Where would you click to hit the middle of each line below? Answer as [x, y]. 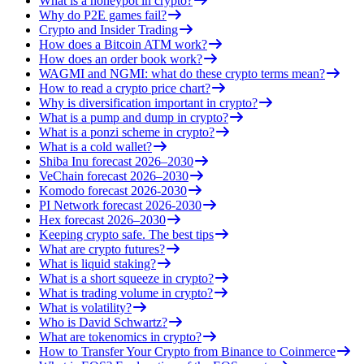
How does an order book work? [121, 58]
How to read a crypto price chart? [125, 88]
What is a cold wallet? [95, 146]
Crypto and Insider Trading [108, 29]
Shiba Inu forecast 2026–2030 [116, 161]
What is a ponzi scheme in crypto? [127, 132]
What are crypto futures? [102, 249]
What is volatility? [85, 307]
